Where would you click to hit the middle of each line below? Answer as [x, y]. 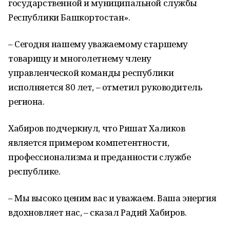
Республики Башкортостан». [69, 17]
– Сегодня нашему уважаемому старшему [98, 44]
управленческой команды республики [91, 73]
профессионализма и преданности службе [100, 157]
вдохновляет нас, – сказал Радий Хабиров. [98, 212]
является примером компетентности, [89, 142]
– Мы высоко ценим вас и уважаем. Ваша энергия [112, 198]
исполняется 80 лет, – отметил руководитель [105, 87]
